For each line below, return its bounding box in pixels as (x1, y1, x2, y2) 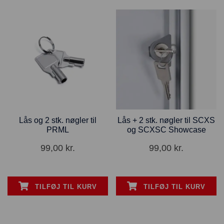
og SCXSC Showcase (126, 125, 206, 134)
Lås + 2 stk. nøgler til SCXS (117, 116, 215, 125)
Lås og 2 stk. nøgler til (18, 116, 96, 125)
